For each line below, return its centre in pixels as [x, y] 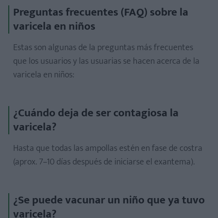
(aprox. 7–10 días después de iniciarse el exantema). [104, 162]
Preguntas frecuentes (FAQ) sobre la [101, 12]
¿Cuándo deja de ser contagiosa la [96, 113]
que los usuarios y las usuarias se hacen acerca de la [106, 62]
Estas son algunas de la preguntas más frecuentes [103, 48]
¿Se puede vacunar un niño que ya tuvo [109, 200]
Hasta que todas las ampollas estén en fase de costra [108, 149]
